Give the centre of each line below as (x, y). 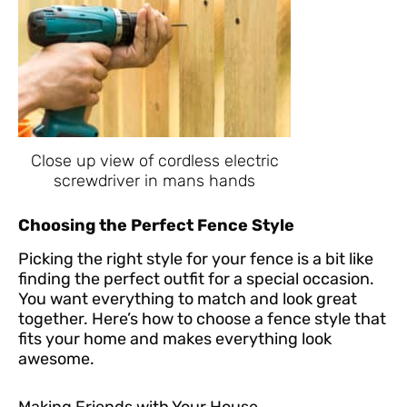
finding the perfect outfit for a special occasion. (196, 278)
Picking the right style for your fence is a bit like (196, 258)
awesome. (56, 358)
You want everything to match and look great (188, 298)
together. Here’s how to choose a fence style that (202, 318)
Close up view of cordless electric (154, 160)
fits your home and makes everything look (175, 338)
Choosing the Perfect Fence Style (156, 225)
